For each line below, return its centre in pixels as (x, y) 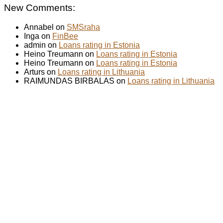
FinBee (65, 36)
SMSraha (83, 27)
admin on (41, 45)
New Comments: (40, 7)
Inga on (38, 36)
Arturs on (41, 72)
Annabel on (45, 27)
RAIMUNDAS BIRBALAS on (76, 81)
